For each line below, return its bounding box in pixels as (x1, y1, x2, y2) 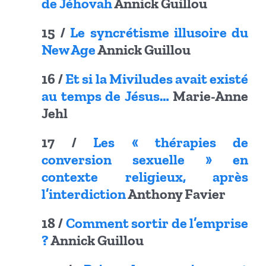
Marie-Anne (169, 87, 248, 105)
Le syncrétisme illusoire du (70, 24, 249, 42)
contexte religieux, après (42, 168, 248, 186)
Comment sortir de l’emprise (65, 214, 249, 232)
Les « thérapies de (93, 134, 249, 151)
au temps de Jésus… (42, 87, 169, 105)
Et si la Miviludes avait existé (65, 70, 249, 88)
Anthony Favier (126, 185, 226, 203)
